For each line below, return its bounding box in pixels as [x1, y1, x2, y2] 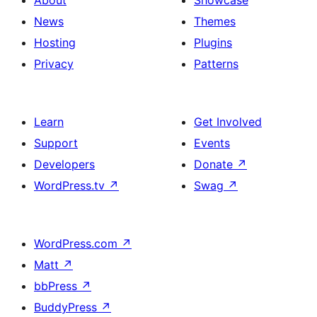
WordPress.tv [34, 178, 108, 193]
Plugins [194, 35, 232, 50]
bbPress [34, 279, 81, 294]
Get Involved [194, 115, 262, 129]
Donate [194, 157, 236, 172]
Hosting [34, 35, 76, 50]
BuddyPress [34, 300, 100, 315]
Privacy [34, 57, 74, 71]
